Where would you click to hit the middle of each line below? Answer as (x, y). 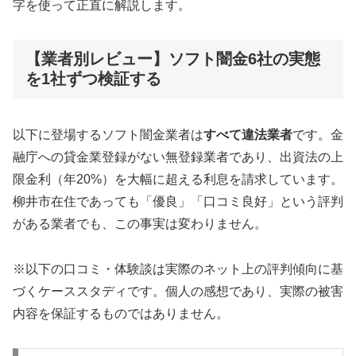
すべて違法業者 (248, 135)
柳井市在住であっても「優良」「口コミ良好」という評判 (178, 202)
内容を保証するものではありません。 (121, 314)
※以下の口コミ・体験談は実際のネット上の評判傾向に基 (178, 269)
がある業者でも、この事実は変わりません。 (140, 224)
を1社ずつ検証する (93, 78)
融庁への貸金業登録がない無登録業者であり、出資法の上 (178, 157)
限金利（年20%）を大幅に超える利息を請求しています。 (178, 180)
